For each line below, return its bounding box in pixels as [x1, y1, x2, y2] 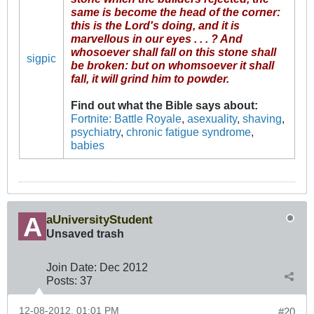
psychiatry [70, 125, 121, 138]
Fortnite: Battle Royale [70, 111, 182, 125]
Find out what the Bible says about [70, 98, 254, 111]
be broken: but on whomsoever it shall [70, 58, 274, 71]
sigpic [26, 51, 56, 64]
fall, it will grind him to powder [70, 71, 226, 85]
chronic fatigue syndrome [125, 125, 251, 138]
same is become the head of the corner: [70, 5, 280, 18]
